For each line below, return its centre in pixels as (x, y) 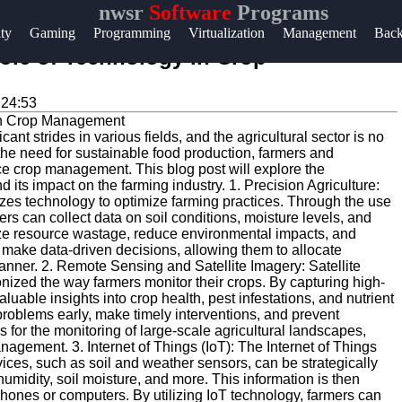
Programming (132, 33)
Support (42, 52)
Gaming (52, 33)
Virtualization (227, 33)
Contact (42, 89)
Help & (37, 31)
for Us (35, 221)
